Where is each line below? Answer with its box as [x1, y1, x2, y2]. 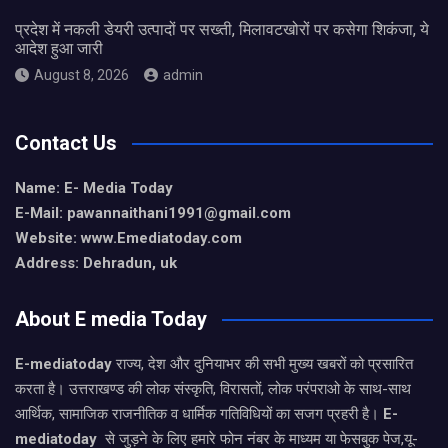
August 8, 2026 [34, 66, 129, 83]
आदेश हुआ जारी [15, 38, 103, 58]
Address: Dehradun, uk [15, 253, 177, 272]
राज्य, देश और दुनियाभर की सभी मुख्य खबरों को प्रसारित [112, 354, 413, 373]
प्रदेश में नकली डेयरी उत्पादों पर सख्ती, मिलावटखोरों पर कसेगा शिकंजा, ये [15, 19, 429, 39]
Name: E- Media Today [15, 178, 173, 197]
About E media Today [15, 306, 207, 331]
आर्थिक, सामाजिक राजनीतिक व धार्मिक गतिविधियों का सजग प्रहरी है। [15, 404, 383, 423]
